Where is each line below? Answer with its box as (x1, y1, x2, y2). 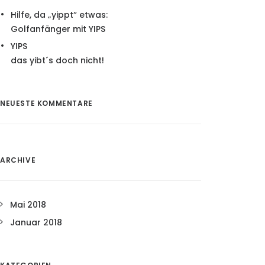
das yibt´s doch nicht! (11, 54, 104, 66)
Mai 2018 (10, 199, 46, 211)
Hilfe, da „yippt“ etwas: (11, 9, 108, 21)
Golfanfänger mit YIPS (11, 23, 105, 35)
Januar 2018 (10, 216, 62, 228)
